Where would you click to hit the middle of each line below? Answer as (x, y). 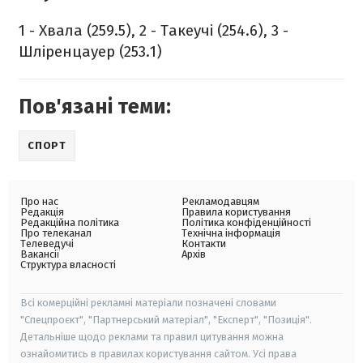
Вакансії (40, 254)
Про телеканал (56, 233)
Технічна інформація (231, 233)
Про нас (39, 202)
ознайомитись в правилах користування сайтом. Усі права (158, 354)
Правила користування (236, 212)
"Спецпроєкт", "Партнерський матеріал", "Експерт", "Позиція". (166, 320)
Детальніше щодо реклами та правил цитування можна (152, 337)
